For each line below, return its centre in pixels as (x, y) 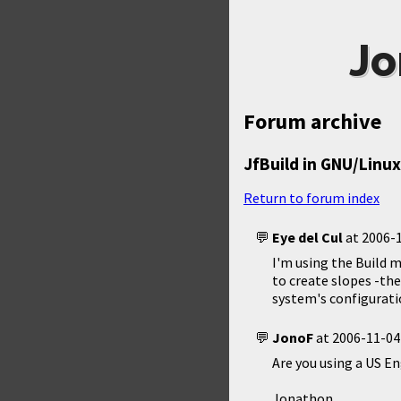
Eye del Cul (307, 237)
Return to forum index (311, 197)
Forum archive (312, 121)
